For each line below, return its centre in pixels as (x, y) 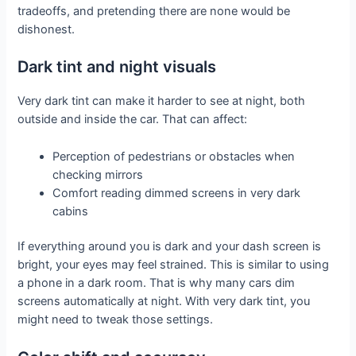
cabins (71, 211)
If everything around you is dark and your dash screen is (170, 247)
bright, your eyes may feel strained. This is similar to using (174, 265)
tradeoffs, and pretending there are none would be (154, 11)
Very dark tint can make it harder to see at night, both (162, 101)
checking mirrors (98, 174)
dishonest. (46, 29)
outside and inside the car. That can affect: (133, 120)
